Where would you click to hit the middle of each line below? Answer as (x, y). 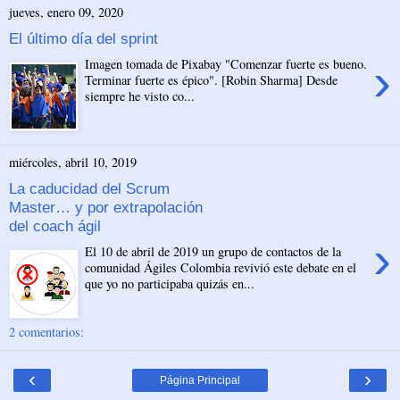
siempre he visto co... (140, 96)
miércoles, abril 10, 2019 (73, 162)
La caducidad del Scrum (89, 189)
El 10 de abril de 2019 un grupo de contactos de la (213, 251)
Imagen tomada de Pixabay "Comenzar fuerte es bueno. (226, 64)
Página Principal (200, 380)
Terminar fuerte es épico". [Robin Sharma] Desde (212, 80)
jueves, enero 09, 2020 (66, 12)
